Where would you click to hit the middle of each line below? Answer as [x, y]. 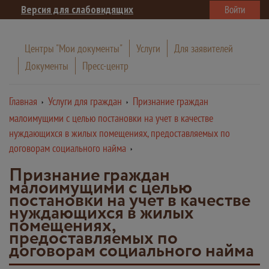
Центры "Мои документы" [74, 48]
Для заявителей [204, 48]
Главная [23, 101]
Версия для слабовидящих [77, 9]
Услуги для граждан [85, 101]
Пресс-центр [105, 66]
